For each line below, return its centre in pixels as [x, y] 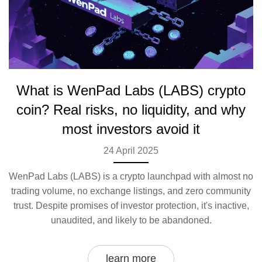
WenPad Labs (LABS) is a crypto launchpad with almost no [131, 177]
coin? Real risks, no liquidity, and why [131, 110]
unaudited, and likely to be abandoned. [131, 220]
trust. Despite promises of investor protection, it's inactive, [131, 206]
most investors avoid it [131, 129]
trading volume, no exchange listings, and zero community [131, 191]
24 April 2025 [131, 151]
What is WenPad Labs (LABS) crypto [131, 91]
